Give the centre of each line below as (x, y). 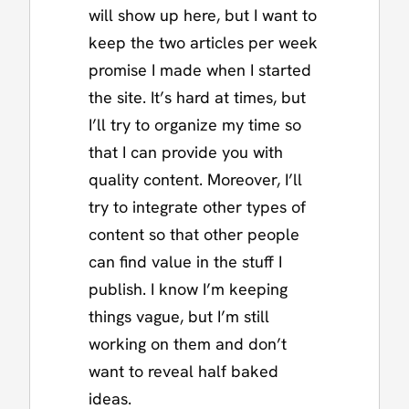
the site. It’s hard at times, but (197, 97)
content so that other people (194, 234)
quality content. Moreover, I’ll (195, 179)
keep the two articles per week (203, 42)
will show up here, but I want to (203, 15)
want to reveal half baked (184, 371)
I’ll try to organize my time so (195, 124)
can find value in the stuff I (185, 261)
